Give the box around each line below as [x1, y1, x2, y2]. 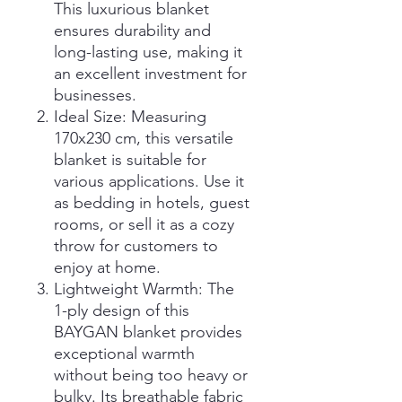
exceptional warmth [54, 343, 195, 363]
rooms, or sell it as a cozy [54, 214, 234, 234]
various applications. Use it [54, 170, 244, 191]
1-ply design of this [54, 300, 189, 320]
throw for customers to [54, 235, 218, 256]
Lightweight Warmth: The [54, 278, 234, 299]
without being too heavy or [54, 364, 248, 385]
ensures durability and [54, 20, 211, 40]
